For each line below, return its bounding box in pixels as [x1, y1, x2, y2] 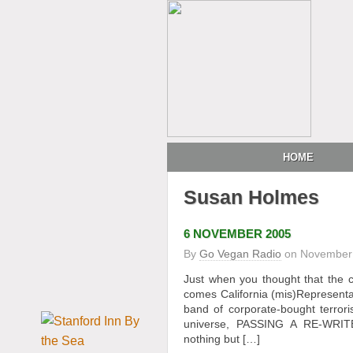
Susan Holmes [184, 186, 319, 208]
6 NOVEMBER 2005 [184, 227, 291, 240]
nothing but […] [184, 333, 260, 345]
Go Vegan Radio [199, 247, 281, 260]
